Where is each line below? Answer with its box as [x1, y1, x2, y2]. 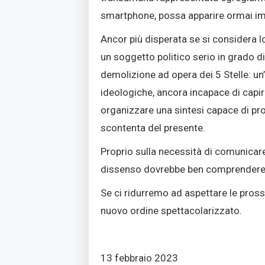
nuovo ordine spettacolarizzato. [101, 204, 243, 216]
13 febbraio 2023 [101, 251, 179, 264]
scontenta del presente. [101, 121, 206, 134]
